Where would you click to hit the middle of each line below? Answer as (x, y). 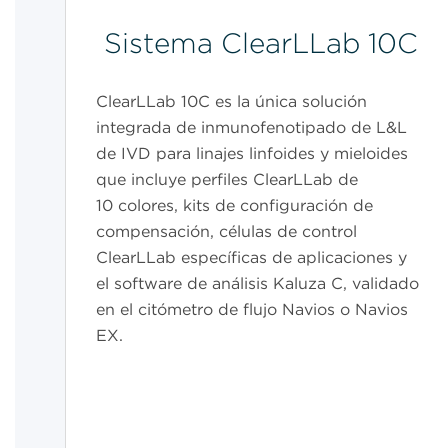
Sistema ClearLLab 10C (260, 43)
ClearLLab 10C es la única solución (232, 102)
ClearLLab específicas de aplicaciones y (252, 258)
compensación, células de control (227, 232)
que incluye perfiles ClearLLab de (227, 180)
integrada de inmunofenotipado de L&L (252, 128)
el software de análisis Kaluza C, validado (258, 284)
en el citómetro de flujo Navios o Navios (252, 310)
